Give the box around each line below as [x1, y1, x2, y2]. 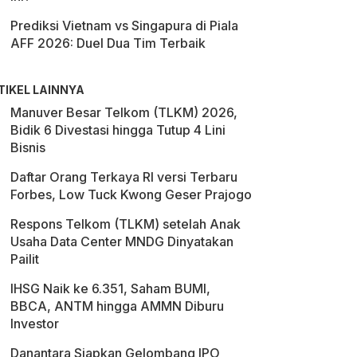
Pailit [10, 251, 39, 267]
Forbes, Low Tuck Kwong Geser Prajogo [10, 186, 252, 202]
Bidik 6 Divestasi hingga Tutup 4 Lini [10, 122, 226, 138]
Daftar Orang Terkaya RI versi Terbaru [10, 169, 237, 185]
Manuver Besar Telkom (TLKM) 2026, [10, 104, 237, 120]
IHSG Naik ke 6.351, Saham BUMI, [10, 280, 210, 296]
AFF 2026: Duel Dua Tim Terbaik [10, 35, 206, 51]
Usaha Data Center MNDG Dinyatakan [10, 233, 233, 249]
